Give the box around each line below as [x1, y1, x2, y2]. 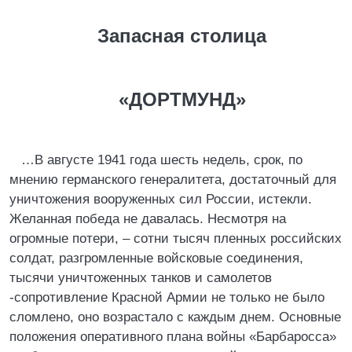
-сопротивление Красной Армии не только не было [9, 290, 324, 305]
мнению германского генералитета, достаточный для [9, 172, 336, 187]
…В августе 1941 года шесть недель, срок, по [21, 152, 302, 167]
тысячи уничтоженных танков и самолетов [9, 270, 272, 285]
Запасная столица [97, 25, 266, 46]
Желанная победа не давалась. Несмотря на [9, 211, 286, 226]
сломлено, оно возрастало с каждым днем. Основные [9, 310, 341, 324]
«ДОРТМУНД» [118, 89, 246, 110]
